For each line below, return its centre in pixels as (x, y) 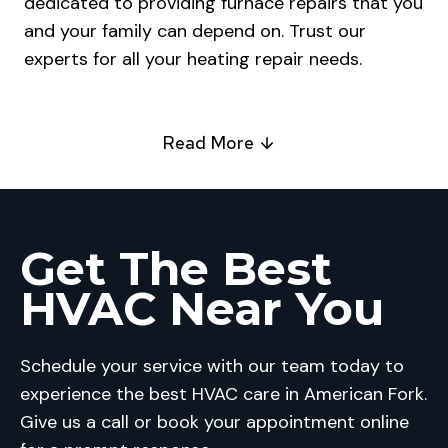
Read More (207, 143)
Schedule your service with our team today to (212, 366)
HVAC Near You (202, 309)
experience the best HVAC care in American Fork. (223, 394)
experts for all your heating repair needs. (193, 59)
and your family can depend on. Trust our (195, 31)
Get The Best (176, 269)
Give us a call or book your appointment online (214, 422)
